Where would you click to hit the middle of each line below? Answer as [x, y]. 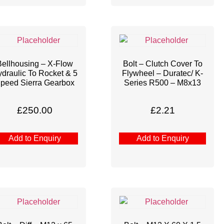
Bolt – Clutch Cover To [162, 64]
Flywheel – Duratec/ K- [163, 73]
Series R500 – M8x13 [163, 83]
